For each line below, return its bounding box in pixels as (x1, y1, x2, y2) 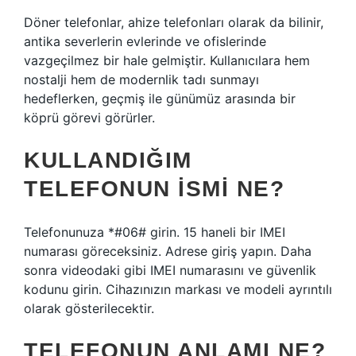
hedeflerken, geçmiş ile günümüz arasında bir (24, 91, 296, 106)
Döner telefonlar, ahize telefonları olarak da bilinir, (24, 14, 323, 30)
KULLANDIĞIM (24, 148, 192, 172)
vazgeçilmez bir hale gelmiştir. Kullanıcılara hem (24, 52, 310, 68)
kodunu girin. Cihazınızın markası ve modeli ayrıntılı (24, 281, 332, 297)
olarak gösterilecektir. (24, 300, 154, 316)
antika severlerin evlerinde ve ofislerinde (24, 33, 266, 49)
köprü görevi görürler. (24, 110, 155, 126)
